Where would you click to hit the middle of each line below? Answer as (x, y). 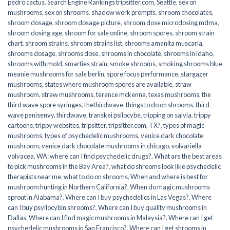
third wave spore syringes (45, 104)
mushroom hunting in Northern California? (68, 187)
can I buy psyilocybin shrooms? (52, 207)
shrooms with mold (35, 63)
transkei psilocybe (115, 115)
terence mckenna (121, 94)
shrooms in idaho (188, 53)
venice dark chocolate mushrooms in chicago (105, 146)
